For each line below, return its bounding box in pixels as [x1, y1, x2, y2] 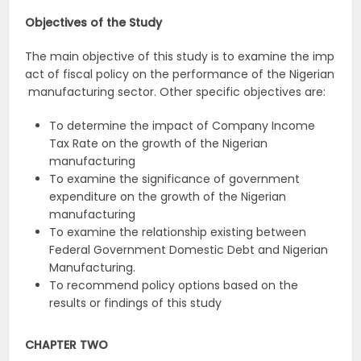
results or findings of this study [49, 295, 222, 312]
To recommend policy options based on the [49, 277, 299, 294]
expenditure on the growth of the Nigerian [49, 189, 287, 205]
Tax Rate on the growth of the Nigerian [49, 135, 268, 152]
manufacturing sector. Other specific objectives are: [25, 84, 326, 101]
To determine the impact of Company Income [49, 118, 316, 135]
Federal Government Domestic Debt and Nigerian [49, 242, 329, 259]
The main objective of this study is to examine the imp [25, 48, 335, 65]
